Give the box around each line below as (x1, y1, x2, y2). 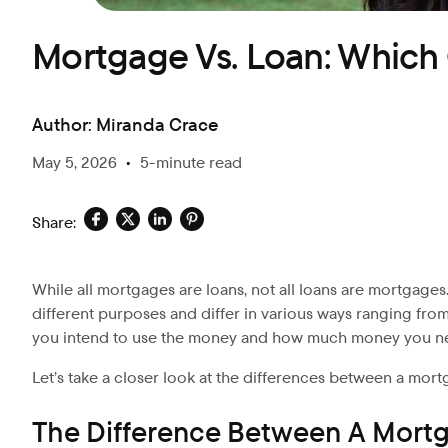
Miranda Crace (96, 113, 219, 137)
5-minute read (140, 152, 242, 174)
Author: (32, 113, 92, 137)
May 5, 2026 (32, 152, 117, 174)
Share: (32, 211, 76, 233)
